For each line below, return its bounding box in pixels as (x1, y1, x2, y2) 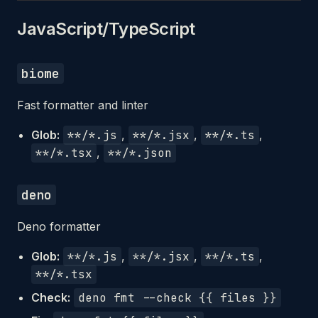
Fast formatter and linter (17, 98, 148, 112)
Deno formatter (17, 219, 101, 234)
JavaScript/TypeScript (17, 18, 195, 39)
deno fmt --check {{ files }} (78, 290, 277, 305)
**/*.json (108, 146, 172, 160)
